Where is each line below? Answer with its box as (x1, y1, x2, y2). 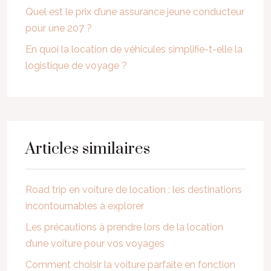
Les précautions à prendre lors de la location (25, 221, 223, 233)
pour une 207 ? (25, 22, 92, 34)
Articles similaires (25, 139, 150, 159)
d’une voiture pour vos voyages (25, 238, 165, 249)
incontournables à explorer (25, 200, 144, 212)
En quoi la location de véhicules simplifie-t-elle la (25, 44, 243, 55)
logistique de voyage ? (25, 60, 127, 71)
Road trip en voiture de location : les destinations (25, 184, 242, 195)
